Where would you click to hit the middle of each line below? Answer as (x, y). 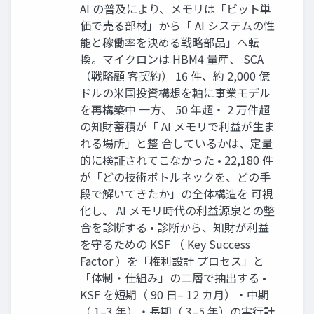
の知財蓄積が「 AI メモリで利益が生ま (177, 126)
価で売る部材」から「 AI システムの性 (177, 25)
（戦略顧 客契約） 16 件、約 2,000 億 (175, 75)
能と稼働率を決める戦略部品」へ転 (170, 42)
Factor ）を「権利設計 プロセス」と (172, 260)
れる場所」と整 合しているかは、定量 (176, 143)
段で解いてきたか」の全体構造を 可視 (177, 193)
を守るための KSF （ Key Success (165, 244)
